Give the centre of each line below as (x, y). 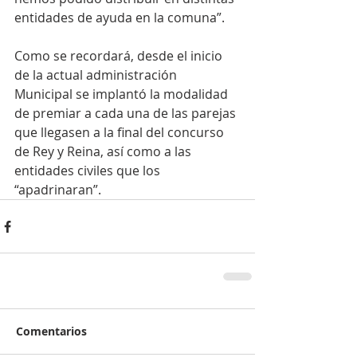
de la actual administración (97, 75)
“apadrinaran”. (58, 190)
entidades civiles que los (89, 171)
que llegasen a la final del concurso (121, 133)
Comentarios (51, 331)
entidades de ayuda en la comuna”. (120, 18)
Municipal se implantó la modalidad (123, 94)
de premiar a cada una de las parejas (127, 114)
